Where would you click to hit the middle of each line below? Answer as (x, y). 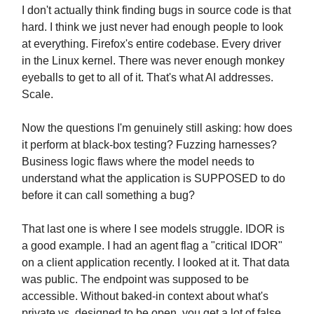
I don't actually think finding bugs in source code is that (156, 11)
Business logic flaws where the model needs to (138, 162)
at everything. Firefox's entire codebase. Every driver (151, 44)
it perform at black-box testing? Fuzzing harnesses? (149, 145)
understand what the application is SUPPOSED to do (153, 179)
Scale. (37, 95)
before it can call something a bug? (108, 196)
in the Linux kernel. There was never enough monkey (153, 61)
